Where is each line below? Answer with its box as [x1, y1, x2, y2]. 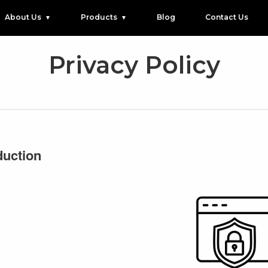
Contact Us [205, 13, 248, 22]
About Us [4, 13, 41, 22]
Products [80, 13, 117, 22]
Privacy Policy [48, 50, 220, 80]
